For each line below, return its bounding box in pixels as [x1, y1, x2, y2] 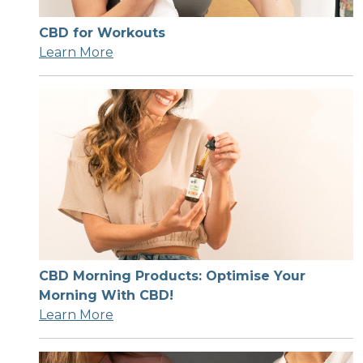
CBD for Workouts [39, 24, 165, 41]
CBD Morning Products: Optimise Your [39, 268, 305, 284]
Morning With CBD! [39, 288, 173, 304]
